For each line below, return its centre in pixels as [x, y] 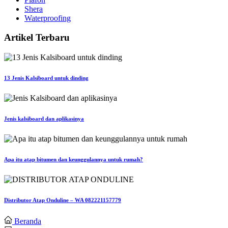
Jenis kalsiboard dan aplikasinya [44, 119]
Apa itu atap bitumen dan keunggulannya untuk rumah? [74, 159]
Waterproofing [48, 18]
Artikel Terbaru [37, 38]
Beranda [28, 221]
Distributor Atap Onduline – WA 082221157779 [63, 200]
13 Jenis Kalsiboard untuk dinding [46, 78]
